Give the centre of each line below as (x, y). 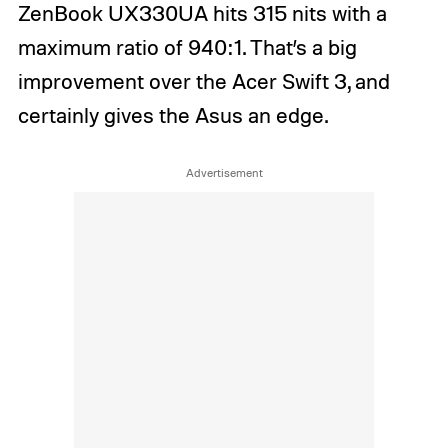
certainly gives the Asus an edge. (172, 115)
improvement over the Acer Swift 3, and (203, 81)
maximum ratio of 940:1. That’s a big (187, 47)
